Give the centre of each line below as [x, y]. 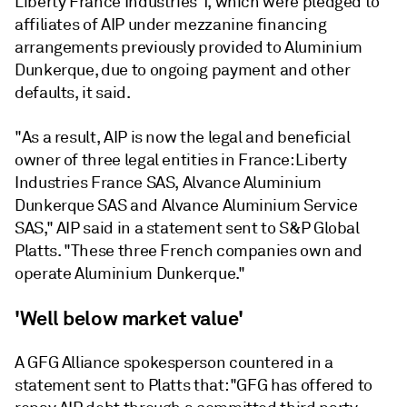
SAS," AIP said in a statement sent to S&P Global [187, 228]
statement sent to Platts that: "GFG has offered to [194, 385]
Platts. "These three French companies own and [189, 251]
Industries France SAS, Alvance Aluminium [168, 183]
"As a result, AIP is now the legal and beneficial [183, 137]
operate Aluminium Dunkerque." [130, 273]
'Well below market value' [129, 318]
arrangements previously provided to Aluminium [189, 47]
